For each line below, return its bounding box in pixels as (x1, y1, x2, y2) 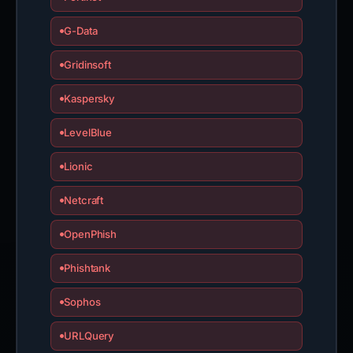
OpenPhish (63, 228, 117, 240)
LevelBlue (63, 126, 113, 139)
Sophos (63, 295, 101, 308)
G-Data (63, 24, 98, 37)
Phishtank (63, 262, 111, 274)
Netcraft (63, 194, 104, 206)
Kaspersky (63, 92, 116, 105)
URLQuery (63, 329, 115, 342)
